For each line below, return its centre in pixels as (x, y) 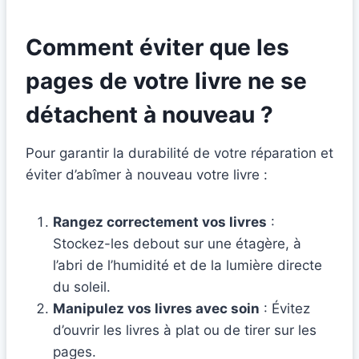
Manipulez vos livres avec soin (156, 309)
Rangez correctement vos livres (160, 222)
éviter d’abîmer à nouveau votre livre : (147, 175)
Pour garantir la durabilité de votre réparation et (179, 153)
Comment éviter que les (157, 48)
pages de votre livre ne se (166, 81)
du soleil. (82, 287)
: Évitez (285, 309)
